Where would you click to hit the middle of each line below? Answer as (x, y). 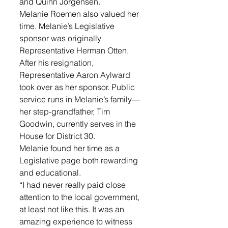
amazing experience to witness (77, 222)
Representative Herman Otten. (75, 51)
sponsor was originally (61, 38)
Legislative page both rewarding (80, 161)
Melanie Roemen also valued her (80, 14)
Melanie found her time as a (70, 148)
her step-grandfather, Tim (66, 112)
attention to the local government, (80, 197)
